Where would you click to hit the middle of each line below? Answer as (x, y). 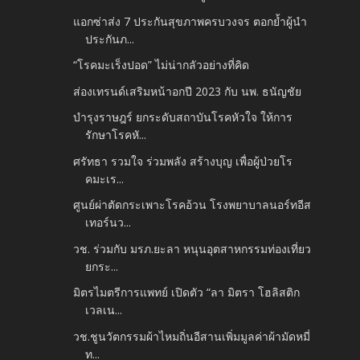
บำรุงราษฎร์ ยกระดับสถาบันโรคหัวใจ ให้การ (183, 117)
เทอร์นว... (108, 223)
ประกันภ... (110, 39)
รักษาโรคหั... (116, 135)
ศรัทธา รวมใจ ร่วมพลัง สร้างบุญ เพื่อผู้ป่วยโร (183, 161)
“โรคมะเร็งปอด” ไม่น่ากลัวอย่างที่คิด (162, 65)
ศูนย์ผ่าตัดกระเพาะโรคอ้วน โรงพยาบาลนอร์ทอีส (192, 205)
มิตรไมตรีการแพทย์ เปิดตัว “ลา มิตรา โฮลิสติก (187, 292)
